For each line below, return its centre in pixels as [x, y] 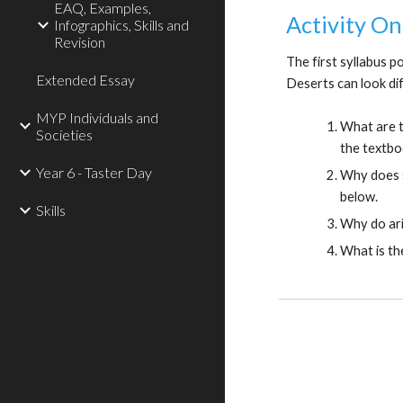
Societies [64, 134]
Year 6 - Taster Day [94, 172]
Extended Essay [85, 80]
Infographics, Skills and [121, 25]
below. [359, 197]
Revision [80, 42]
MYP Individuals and [97, 117]
